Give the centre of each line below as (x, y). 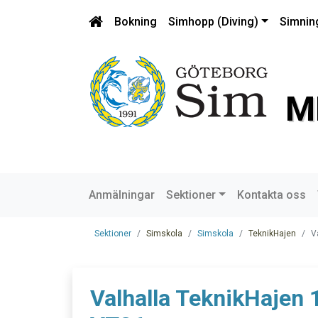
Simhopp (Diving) (213, 22)
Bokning (136, 22)
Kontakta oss (271, 195)
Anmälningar (122, 195)
